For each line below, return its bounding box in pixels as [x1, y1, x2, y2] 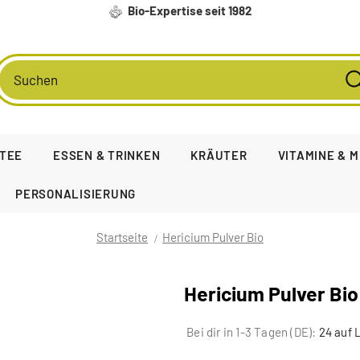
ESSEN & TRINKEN [53, 148, 161, 162]
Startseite [96, 230, 148, 244]
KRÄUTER [190, 148, 247, 162]
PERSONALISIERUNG [15, 186, 136, 201]
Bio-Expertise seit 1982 [125, 3, 252, 18]
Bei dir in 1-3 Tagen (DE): [184, 325, 317, 339]
